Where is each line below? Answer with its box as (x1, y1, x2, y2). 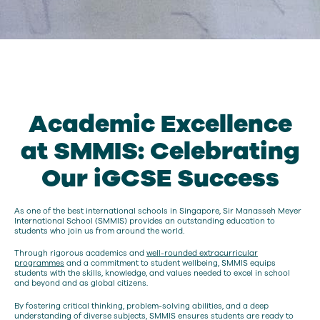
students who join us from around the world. (14, 225, 184, 236)
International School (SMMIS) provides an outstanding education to (14, 215, 275, 226)
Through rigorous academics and (14, 248, 146, 259)
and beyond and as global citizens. (14, 278, 148, 289)
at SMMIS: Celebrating (20, 134, 300, 168)
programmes (14, 258, 64, 269)
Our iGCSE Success (41, 161, 279, 195)
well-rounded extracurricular (146, 248, 258, 259)
